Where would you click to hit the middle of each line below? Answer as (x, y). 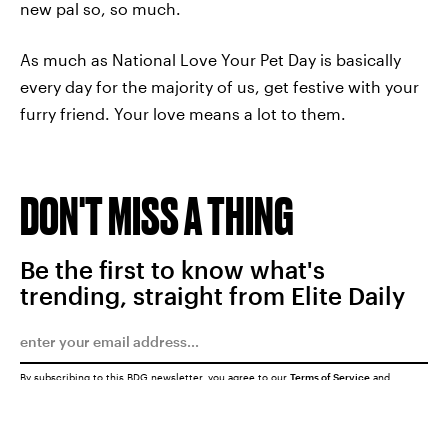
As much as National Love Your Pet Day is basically (210, 60)
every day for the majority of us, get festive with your (219, 87)
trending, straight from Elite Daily (212, 296)
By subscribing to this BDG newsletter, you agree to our (155, 377)
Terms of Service (330, 377)
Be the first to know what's (172, 270)
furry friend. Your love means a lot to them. (183, 114)
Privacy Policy (54, 388)
